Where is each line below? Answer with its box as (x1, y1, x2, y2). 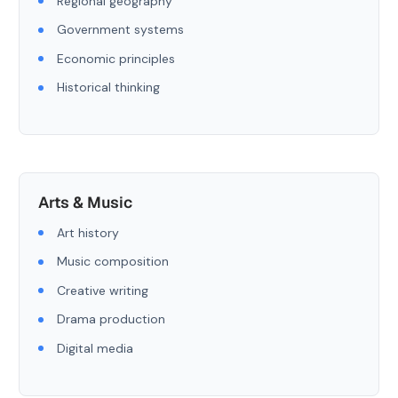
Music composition (57, 253, 169, 269)
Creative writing (57, 282, 148, 298)
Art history (57, 224, 119, 241)
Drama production (57, 311, 165, 327)
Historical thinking (57, 79, 160, 95)
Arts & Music (38, 192, 132, 212)
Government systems (57, 21, 184, 37)
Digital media (57, 339, 133, 356)
